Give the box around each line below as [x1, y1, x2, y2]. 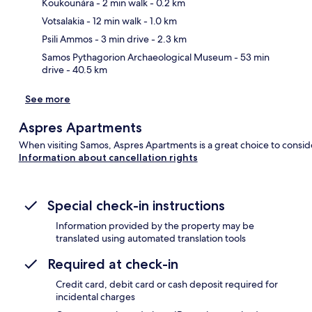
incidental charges [56, 290, 135, 303]
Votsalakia [42, 14, 84, 27]
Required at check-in [47, 255, 178, 272]
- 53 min [232, 50, 270, 63]
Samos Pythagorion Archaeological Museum [42, 50, 232, 63]
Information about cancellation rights [18, 150, 198, 164]
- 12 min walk [84, 14, 141, 27]
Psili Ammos [42, 32, 93, 45]
